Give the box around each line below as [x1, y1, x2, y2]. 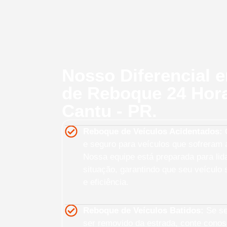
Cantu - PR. [62, 101, 157, 121]
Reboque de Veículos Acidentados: [83, 127, 223, 137]
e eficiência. [83, 177, 129, 187]
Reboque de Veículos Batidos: [83, 206, 204, 216]
